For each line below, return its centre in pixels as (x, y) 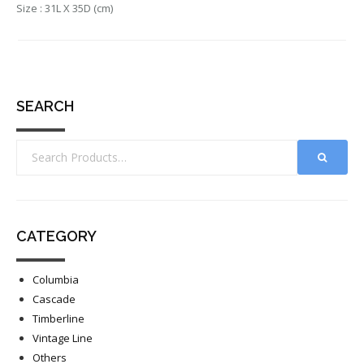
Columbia (56, 279)
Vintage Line (63, 338)
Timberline (58, 318)
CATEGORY (56, 236)
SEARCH (45, 106)
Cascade (54, 299)
